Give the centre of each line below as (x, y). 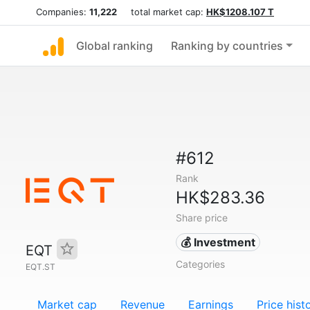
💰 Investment (218, 242)
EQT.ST (40, 267)
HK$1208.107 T (240, 12)
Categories (200, 264)
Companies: (63, 12)
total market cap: (162, 12)
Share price (201, 218)
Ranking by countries (227, 46)
